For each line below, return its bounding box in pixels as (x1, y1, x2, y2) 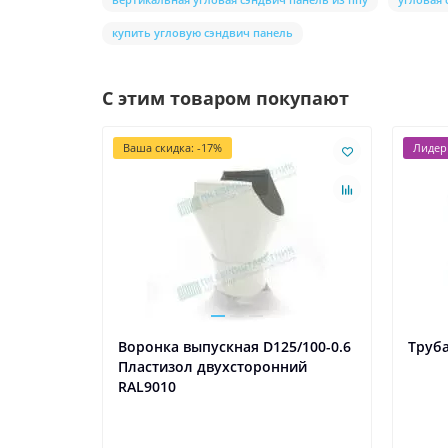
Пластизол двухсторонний (118, 357, 307, 377)
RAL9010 (118, 377, 176, 397)
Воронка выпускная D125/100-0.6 (118, 337, 351, 357)
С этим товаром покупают (102, 86, 349, 111)
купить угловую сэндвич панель (112, 25, 293, 41)
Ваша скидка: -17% (123, 140, 222, 156)
